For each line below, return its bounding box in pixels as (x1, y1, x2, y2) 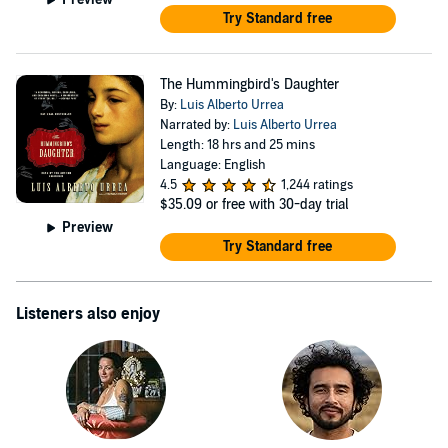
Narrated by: (159, 117, 233, 133)
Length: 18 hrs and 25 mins (159, 137, 315, 153)
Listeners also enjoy (16, 304, 160, 324)
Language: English (159, 157, 266, 173)
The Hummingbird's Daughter (159, 76, 339, 93)
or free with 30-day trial (205, 196, 348, 213)
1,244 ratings (280, 177, 353, 193)
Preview (62, 218, 114, 236)
